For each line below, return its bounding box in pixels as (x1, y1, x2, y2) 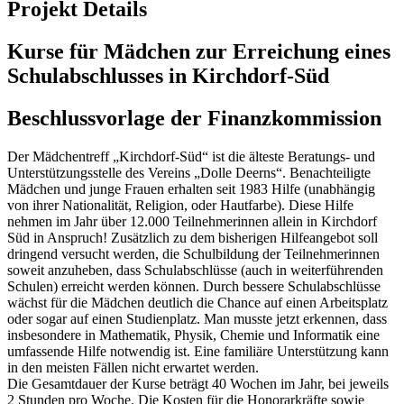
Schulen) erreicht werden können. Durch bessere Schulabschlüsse (7, 278, 381, 294)
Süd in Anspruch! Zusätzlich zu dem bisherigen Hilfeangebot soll (7, 229, 378, 245)
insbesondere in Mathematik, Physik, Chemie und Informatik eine (7, 326, 380, 343)
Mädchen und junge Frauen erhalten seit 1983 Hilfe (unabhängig (7, 180, 375, 197)
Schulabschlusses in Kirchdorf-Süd (7, 63, 329, 87)
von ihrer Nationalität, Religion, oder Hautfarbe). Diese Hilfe (7, 197, 353, 213)
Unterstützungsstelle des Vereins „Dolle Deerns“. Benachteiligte (7, 164, 371, 180)
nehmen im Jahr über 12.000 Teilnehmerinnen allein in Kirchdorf (7, 213, 377, 229)
